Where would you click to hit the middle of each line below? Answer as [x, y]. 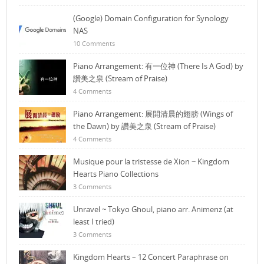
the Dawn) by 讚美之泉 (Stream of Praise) [145, 126]
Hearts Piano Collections [116, 174]
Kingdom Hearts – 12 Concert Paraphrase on [151, 257]
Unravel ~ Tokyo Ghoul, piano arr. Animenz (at [154, 209]
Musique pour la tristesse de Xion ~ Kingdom [151, 162]
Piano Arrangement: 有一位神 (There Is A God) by [159, 66]
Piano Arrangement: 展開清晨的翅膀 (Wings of [153, 114]
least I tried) [94, 222]
